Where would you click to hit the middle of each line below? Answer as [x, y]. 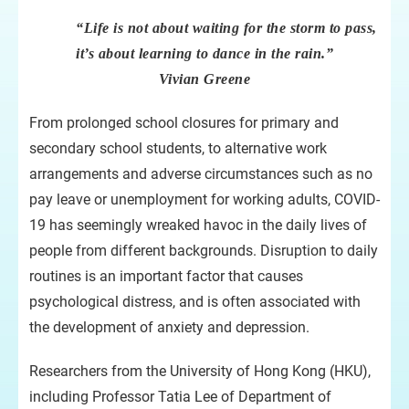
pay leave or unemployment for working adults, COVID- [204, 199]
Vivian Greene [204, 79]
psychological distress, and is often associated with [195, 302]
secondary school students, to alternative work [178, 148]
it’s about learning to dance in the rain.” [204, 53]
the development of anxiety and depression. [169, 327]
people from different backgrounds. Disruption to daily [204, 251]
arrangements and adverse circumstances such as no [201, 174]
